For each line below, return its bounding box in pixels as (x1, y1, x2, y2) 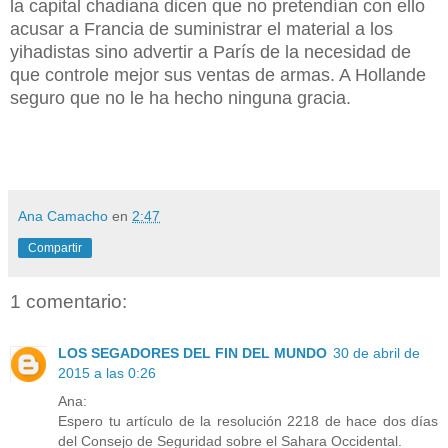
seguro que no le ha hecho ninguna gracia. (10, 87, 351, 108)
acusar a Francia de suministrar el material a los (10, 18, 393, 39)
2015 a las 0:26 (58, 365, 156, 382)
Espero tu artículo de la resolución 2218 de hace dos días (58, 413, 438, 430)
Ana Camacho (18, 207, 108, 224)
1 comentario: (10, 290, 127, 312)
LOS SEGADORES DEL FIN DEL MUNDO (58, 345, 327, 362)
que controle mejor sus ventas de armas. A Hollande (10, 64, 426, 85)
